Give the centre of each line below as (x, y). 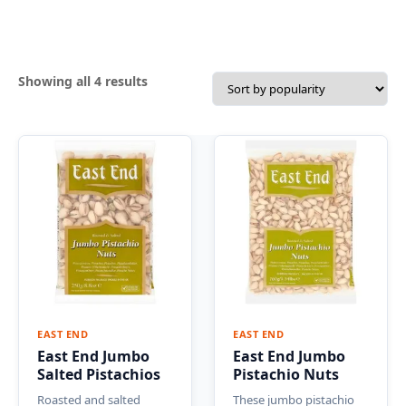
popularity (179, 122)
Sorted (168, 80)
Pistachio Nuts (286, 374)
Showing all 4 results (83, 81)
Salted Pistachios (99, 374)
